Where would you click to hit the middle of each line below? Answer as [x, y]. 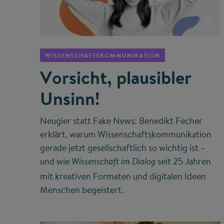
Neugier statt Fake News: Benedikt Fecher [121, 120]
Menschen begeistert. [82, 189]
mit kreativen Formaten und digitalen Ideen [123, 176]
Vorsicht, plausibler [116, 77]
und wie [56, 161]
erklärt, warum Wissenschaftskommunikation [126, 134]
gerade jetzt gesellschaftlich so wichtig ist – [123, 147]
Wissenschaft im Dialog [113, 162]
